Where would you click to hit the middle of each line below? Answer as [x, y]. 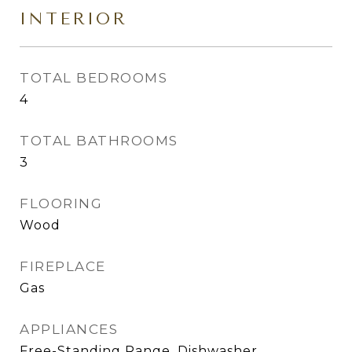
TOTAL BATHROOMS [99, 141]
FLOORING [61, 203]
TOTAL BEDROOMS [93, 78]
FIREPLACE [63, 266]
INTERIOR [73, 19]
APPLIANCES [69, 329]
